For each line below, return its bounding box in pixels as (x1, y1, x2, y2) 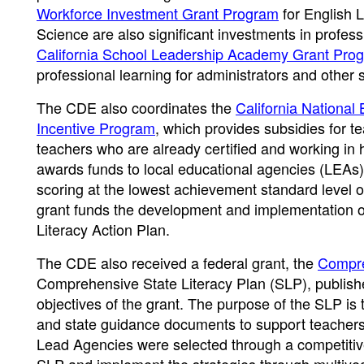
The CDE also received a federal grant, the (37, 252, 318, 273)
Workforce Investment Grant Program (37, 2, 279, 24)
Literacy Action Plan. (37, 219, 170, 240)
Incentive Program (37, 117, 155, 138)
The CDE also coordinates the (37, 97, 236, 118)
